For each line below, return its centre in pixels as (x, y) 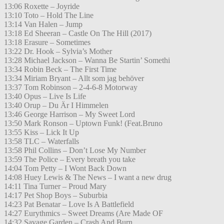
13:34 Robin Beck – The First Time (60, 69)
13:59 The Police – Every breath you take (70, 159)
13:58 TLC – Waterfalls (41, 141)
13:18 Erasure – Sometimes (47, 42)
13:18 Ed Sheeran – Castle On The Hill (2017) (78, 33)
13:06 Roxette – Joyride (42, 6)
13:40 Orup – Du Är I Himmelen (56, 105)
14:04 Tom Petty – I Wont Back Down (65, 168)
